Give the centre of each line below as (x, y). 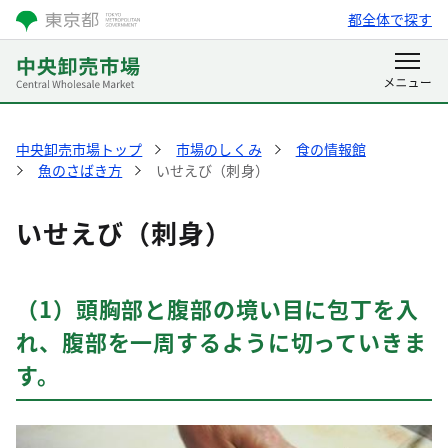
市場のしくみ (219, 149)
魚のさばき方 (80, 170)
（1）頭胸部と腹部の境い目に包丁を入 (217, 308)
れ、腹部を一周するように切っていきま (221, 341)
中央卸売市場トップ (79, 149)
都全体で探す (389, 19)
